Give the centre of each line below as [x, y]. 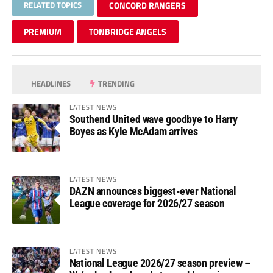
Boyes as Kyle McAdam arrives [133, 132]
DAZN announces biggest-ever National [153, 191]
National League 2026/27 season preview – [160, 263]
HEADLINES [50, 84]
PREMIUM [42, 32]
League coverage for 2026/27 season [147, 204]
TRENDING [116, 84]
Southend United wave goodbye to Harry [154, 119]
